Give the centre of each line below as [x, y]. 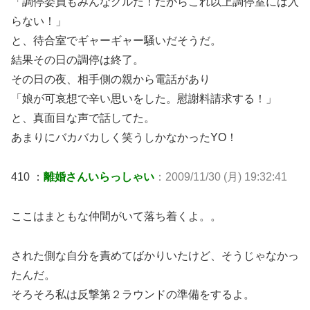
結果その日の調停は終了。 [77, 60]
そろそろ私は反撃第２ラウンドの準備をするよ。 [133, 294]
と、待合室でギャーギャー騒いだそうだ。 [116, 41]
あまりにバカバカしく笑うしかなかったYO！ [124, 138]
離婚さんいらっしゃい [99, 177]
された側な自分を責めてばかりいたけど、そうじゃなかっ [155, 255]
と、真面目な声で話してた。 [83, 118]
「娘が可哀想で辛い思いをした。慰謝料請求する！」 [144, 99]
